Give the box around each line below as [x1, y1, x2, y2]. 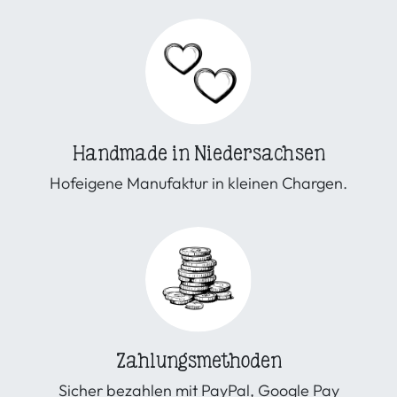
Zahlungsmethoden [115, 348, 282, 372]
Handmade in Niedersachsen [72, 141, 325, 165]
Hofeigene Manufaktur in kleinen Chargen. [50, 172, 347, 193]
